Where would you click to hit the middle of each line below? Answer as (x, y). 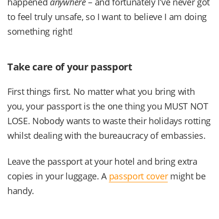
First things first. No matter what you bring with (101, 91)
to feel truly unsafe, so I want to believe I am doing (107, 17)
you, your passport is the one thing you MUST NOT (108, 106)
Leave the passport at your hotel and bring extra (102, 161)
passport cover (138, 176)
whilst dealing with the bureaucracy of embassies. (107, 135)
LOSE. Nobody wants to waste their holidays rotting (109, 120)
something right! (40, 32)
